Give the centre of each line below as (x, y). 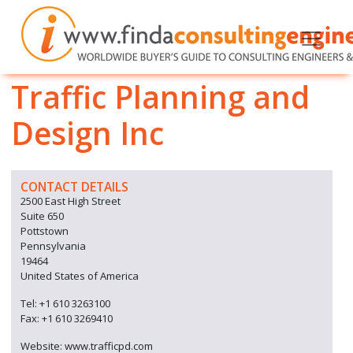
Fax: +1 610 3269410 (67, 318)
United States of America (80, 276)
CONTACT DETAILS (74, 187)
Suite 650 (42, 216)
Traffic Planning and (160, 97)
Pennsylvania (53, 246)
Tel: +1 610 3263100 (65, 303)
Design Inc (87, 133)
